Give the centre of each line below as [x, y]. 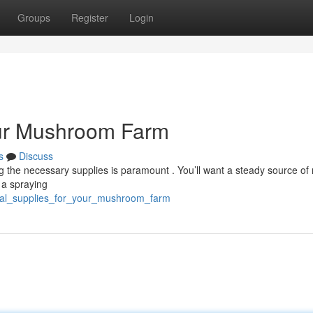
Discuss [36, 156]
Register [90, 17]
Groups [34, 17]
